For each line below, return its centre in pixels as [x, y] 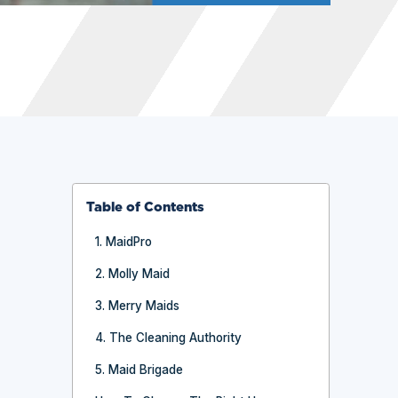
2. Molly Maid [133, 273]
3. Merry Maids [138, 305]
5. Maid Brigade [139, 369]
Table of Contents [146, 208]
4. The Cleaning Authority [169, 337]
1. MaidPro [124, 241]
